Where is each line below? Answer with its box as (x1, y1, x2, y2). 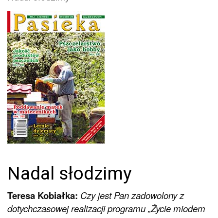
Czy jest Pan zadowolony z (80, 188, 184, 201)
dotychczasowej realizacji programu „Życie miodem (7, 201, 205, 215)
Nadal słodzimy (7, 162, 132, 184)
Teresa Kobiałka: (7, 188, 78, 202)
